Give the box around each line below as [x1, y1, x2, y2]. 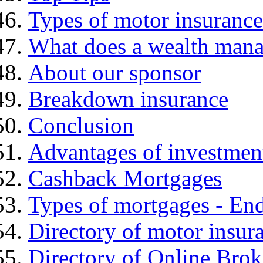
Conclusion [28, 113, 134, 139]
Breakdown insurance [28, 86, 228, 112]
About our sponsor [28, 60, 201, 86]
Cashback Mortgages [28, 166, 222, 191]
